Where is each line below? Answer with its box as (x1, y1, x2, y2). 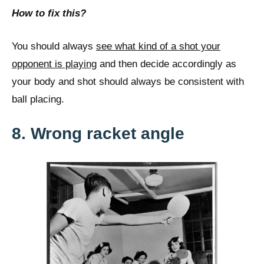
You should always (12, 40, 96, 52)
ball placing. (12, 93, 64, 105)
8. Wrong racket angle (12, 124, 184, 143)
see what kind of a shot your (96, 40, 220, 52)
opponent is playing (12, 58, 97, 70)
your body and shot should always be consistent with (12, 75, 244, 87)
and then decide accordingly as (97, 58, 236, 70)
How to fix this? (12, 8, 86, 19)
